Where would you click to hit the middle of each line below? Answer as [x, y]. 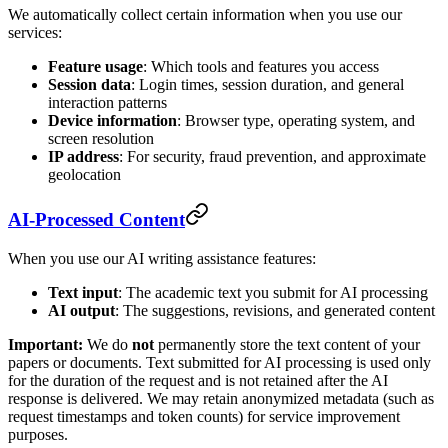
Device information [112, 120]
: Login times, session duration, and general [267, 84]
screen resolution [101, 138]
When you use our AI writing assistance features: [162, 259]
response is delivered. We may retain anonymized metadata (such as [221, 399]
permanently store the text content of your [287, 345]
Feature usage [95, 66]
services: [35, 32]
